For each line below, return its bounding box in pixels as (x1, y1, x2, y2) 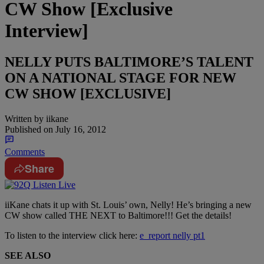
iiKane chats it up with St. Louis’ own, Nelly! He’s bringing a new (5, 200, 252, 210)
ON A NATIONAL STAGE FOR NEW (5, 70, 236, 86)
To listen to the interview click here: (5, 230, 140, 241)
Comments (5, 147, 45, 157)
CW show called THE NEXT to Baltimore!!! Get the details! (5, 210, 232, 221)
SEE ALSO (5, 250, 51, 261)
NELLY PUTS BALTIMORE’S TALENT (5, 54, 253, 70)
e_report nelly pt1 (140, 230, 205, 241)
